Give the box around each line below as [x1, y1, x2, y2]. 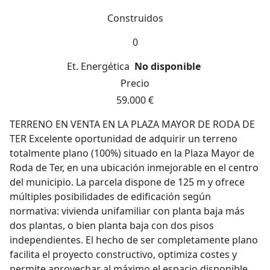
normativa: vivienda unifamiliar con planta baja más [10, 204, 245, 218]
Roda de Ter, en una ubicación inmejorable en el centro [10, 161, 259, 174]
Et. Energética [67, 60, 130, 73]
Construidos [107, 11, 163, 25]
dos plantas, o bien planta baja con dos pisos [10, 219, 214, 232]
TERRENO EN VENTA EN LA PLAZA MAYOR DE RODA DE [10, 118, 255, 131]
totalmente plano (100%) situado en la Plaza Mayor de [10, 146, 254, 160]
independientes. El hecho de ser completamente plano [10, 233, 258, 246]
